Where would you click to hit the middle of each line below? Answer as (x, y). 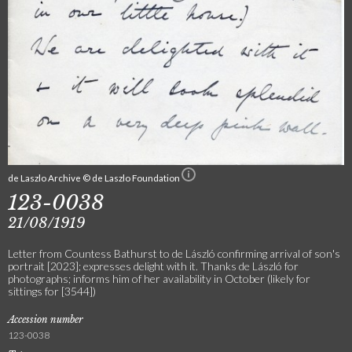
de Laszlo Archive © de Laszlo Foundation (95, 177)
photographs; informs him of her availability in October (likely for (159, 278)
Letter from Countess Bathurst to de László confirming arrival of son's (174, 253)
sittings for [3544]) (52, 291)
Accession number (46, 319)
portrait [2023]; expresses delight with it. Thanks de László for (153, 266)
